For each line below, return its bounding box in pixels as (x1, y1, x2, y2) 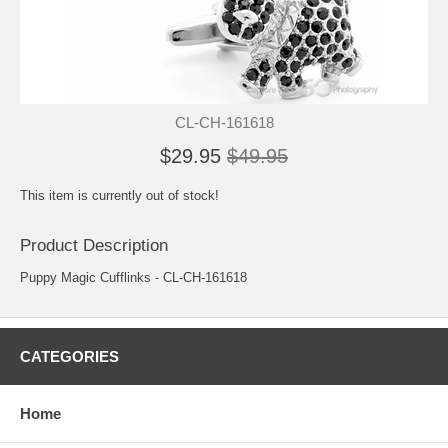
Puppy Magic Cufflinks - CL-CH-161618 (20, 269, 247, 285)
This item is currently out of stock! (20, 187, 219, 203)
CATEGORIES (20, 347, 119, 365)
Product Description (20, 235, 168, 255)
